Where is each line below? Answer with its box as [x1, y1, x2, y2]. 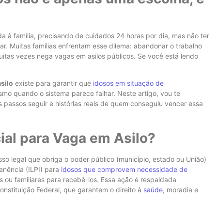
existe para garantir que [13, 79, 93, 88]
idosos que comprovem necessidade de [61, 165, 187, 173]
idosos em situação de [93, 79, 164, 88]
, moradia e [163, 185, 198, 194]
